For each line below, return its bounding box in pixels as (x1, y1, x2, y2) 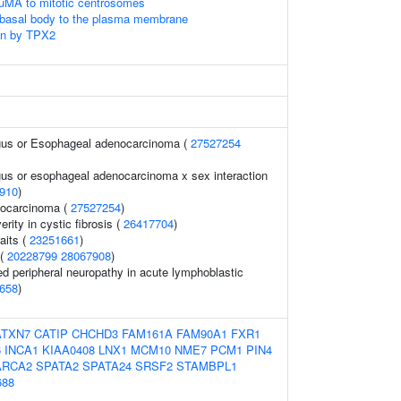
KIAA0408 (42, 341, 95, 358)
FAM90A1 (176, 325, 227, 342)
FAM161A (122, 325, 173, 342)
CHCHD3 (72, 325, 118, 342)
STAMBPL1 (176, 357, 237, 374)
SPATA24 (82, 357, 132, 374)
